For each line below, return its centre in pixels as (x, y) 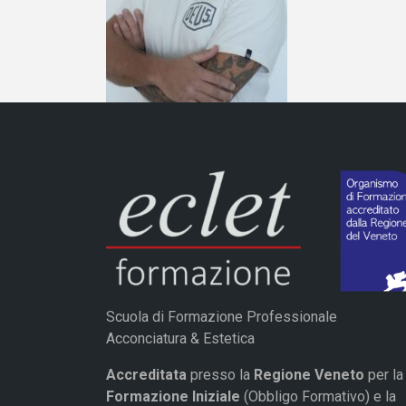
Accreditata (146, 374)
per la (384, 374)
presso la (220, 374)
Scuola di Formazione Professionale (222, 316)
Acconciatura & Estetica (180, 338)
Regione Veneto (309, 374)
